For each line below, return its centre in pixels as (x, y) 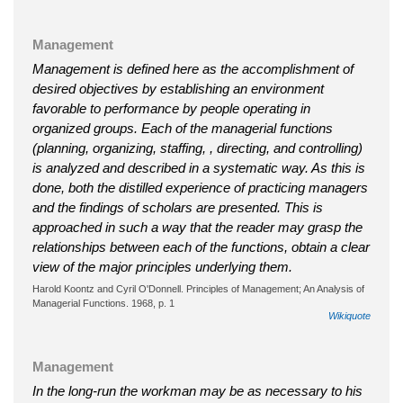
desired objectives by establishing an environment (178, 88)
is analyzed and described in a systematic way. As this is (199, 167)
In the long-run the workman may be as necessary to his (197, 390)
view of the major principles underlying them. (162, 266)
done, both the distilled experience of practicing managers (200, 187)
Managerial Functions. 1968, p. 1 (103, 303)
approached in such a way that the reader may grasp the (197, 227)
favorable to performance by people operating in (171, 108)
